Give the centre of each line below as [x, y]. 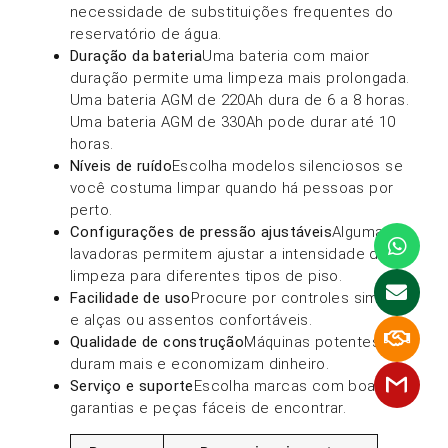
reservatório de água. [146, 34]
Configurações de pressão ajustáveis [201, 232]
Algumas [362, 232]
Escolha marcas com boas [289, 386]
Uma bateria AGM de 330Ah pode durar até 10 [233, 122]
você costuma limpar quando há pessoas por [232, 188]
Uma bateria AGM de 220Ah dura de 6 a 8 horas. [239, 100]
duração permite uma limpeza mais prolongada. [240, 78]
